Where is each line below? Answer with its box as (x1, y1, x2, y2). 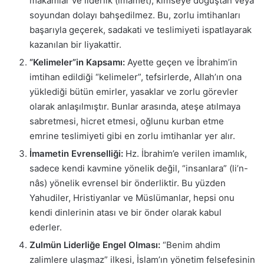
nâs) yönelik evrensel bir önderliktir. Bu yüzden (29, 177, 226, 189)
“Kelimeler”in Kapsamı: (29, 56, 125, 68)
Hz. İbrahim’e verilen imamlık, (123, 147, 247, 159)
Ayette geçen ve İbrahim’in (125, 56, 237, 68)
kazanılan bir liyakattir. (29, 38, 121, 50)
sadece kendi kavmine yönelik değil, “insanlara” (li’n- (29, 162, 248, 174)
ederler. (29, 221, 62, 233)
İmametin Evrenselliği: (29, 147, 123, 159)
